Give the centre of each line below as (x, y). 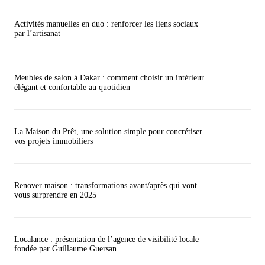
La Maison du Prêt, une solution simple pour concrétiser (108, 132)
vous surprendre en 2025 (55, 195)
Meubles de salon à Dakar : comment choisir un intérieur (109, 78)
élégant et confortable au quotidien (72, 87)
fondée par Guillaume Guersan (65, 249)
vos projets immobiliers (54, 141)
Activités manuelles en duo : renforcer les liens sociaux (106, 24)
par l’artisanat (37, 33)
